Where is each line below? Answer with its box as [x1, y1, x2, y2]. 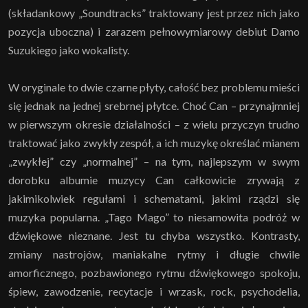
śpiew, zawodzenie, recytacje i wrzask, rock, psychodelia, [8, 284, 300, 298]
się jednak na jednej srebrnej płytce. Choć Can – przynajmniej [8, 98, 300, 112]
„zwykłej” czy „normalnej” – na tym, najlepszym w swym [8, 154, 300, 168]
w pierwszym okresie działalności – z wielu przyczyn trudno [8, 117, 300, 131]
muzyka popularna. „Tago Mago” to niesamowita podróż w [8, 210, 300, 223]
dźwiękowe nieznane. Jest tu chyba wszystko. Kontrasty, [8, 228, 300, 242]
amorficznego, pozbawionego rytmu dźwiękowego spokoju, [8, 265, 300, 279]
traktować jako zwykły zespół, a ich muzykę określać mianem [8, 135, 300, 149]
